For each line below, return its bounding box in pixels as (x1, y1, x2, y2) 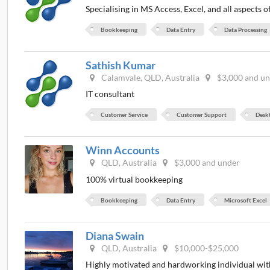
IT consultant (86, 89, 135, 99)
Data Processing (224, 25, 268, 33)
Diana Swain (86, 228, 145, 242)
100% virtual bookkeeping (86, 174, 183, 184)
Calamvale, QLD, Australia (99, 72, 200, 83)
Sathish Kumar (86, 58, 156, 72)
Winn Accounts (86, 143, 160, 157)
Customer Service (101, 111, 148, 119)
